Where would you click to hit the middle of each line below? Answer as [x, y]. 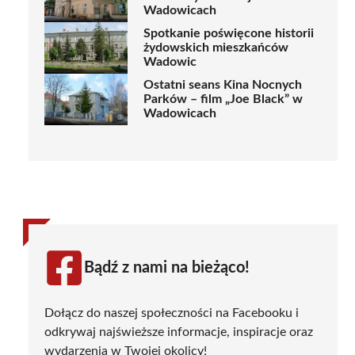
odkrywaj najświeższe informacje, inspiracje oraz [179, 332]
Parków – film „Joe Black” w [223, 99]
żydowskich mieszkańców [216, 48]
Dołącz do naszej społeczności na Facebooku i [172, 313]
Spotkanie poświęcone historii [229, 34]
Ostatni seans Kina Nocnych [223, 85]
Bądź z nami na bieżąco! [167, 267]
